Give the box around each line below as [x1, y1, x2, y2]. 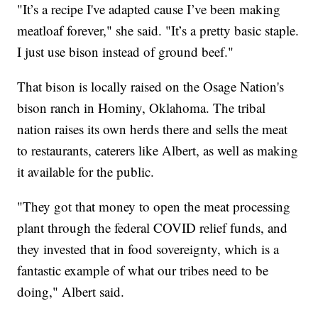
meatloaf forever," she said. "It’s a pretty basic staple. [17, 21, 300, 39]
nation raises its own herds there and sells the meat [17, 119, 288, 138]
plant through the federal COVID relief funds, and [17, 218, 288, 236]
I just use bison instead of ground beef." [17, 42, 234, 60]
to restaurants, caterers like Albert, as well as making [17, 141, 299, 159]
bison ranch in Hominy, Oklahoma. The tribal [17, 98, 266, 116]
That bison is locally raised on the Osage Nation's [17, 77, 285, 95]
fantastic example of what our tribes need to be [17, 261, 269, 279]
